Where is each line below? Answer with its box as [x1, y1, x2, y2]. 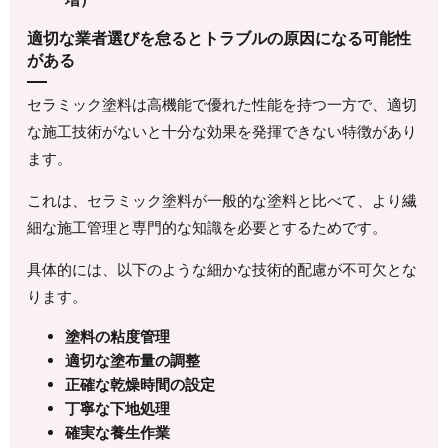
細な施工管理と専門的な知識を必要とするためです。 [27, 217, 388, 237]
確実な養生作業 [64, 422, 170, 442]
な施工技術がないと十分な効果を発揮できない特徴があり [27, 121, 418, 141]
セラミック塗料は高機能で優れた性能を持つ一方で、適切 [27, 94, 418, 114]
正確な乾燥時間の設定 [64, 374, 215, 394]
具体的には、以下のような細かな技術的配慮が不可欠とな [27, 259, 418, 279]
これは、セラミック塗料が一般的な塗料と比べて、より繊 [27, 190, 418, 210]
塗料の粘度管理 [64, 326, 170, 346]
